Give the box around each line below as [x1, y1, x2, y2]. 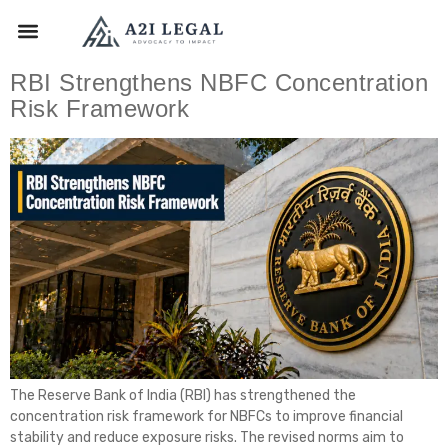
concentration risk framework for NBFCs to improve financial [10, 408, 403, 426]
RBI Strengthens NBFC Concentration [10, 69, 428, 97]
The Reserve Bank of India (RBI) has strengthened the [10, 387, 356, 405]
